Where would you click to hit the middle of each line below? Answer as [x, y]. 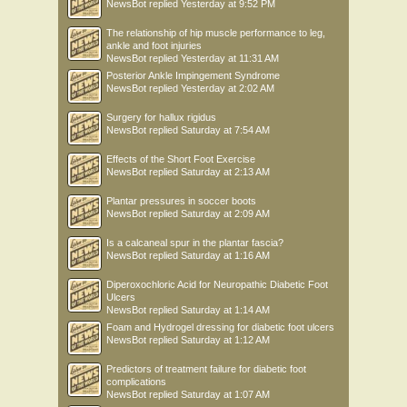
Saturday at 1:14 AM [225, 310]
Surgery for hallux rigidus [161, 118]
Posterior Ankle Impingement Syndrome [193, 76]
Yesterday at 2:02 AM [228, 89]
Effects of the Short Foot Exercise [181, 159]
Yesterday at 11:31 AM [230, 59]
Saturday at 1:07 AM [225, 395]
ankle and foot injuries [154, 46]
